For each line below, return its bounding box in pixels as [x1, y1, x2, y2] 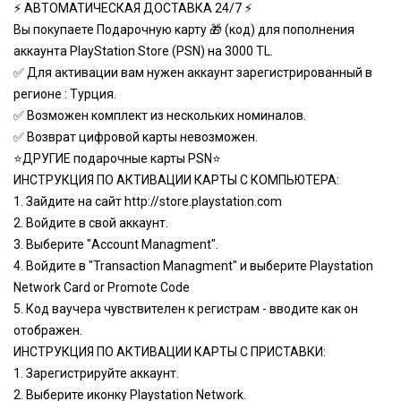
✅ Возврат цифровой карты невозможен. [13, 130, 258, 144]
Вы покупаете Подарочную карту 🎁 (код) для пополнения [13, 22, 354, 37]
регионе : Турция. [13, 87, 116, 101]
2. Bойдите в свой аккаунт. [13, 216, 168, 230]
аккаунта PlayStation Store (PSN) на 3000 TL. [13, 44, 273, 58]
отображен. [13, 323, 82, 337]
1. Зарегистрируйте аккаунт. [13, 366, 179, 380]
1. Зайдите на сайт [13, 194, 124, 209]
